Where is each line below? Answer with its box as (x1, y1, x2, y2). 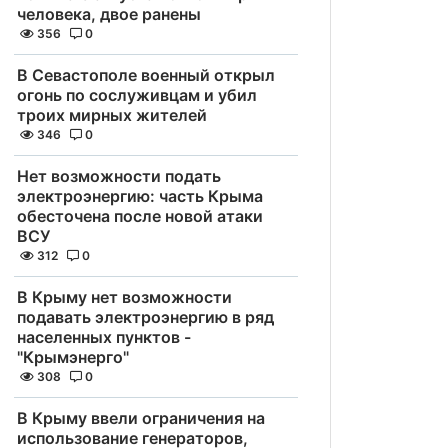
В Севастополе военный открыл (17, 65, 275, 85)
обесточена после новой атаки (17, 206, 263, 226)
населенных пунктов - (17, 327, 191, 347)
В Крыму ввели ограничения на (17, 408, 265, 428)
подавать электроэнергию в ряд (17, 307, 274, 327)
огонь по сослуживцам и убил (17, 85, 257, 105)
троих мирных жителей (17, 105, 207, 125)
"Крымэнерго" (17, 347, 129, 367)
